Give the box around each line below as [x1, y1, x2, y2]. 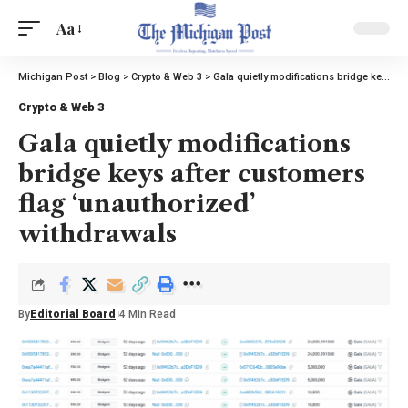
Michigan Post [18, 71, 87, 83]
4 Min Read [119, 308, 176, 321]
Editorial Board [30, 308, 116, 321]
